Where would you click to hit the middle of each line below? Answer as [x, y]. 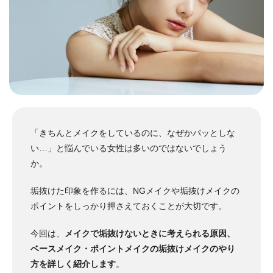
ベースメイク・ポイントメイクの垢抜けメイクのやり [133, 249]
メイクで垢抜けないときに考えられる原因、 [150, 234]
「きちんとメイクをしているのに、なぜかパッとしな [133, 133]
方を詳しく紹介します [73, 264]
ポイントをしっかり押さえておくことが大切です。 [129, 206]
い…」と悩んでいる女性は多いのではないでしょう [129, 148]
